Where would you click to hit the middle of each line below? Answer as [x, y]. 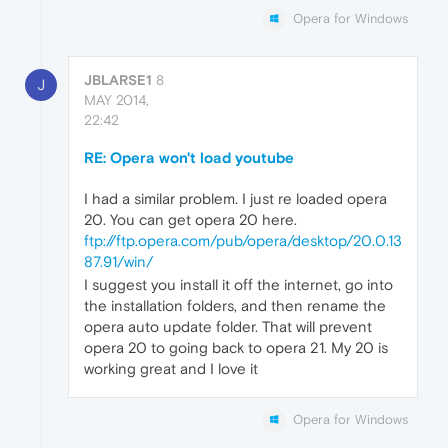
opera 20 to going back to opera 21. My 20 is [236, 347]
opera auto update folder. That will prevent [228, 326]
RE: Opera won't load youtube [189, 157]
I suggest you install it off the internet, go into [238, 284]
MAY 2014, [116, 99]
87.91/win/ [118, 261]
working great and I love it [171, 368]
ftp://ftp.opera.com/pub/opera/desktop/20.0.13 [243, 240]
